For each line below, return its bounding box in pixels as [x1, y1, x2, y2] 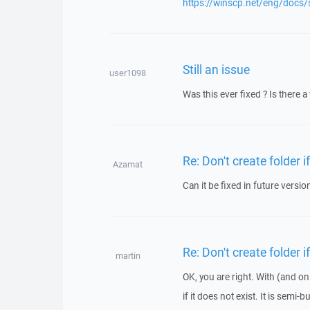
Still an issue [182, 60, 250, 77]
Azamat [113, 158, 143, 170]
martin [115, 250, 140, 262]
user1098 [109, 67, 147, 79]
